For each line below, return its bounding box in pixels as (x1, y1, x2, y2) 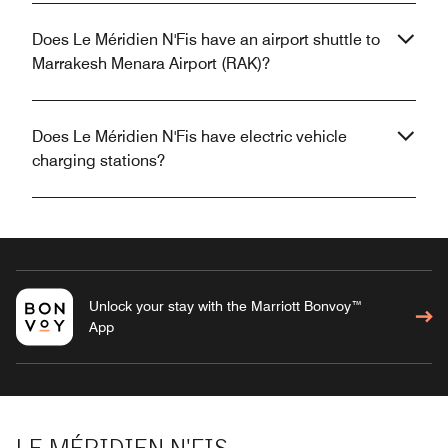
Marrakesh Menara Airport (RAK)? (32, 53, 270, 73)
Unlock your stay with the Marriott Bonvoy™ (88, 297, 363, 314)
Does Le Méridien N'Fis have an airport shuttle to (32, 29, 380, 49)
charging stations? (32, 150, 165, 170)
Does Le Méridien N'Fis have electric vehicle (32, 126, 347, 146)
